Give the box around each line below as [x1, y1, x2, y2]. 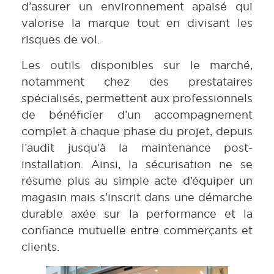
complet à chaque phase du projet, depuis [21, 124, 253, 138]
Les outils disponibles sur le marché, [21, 57, 253, 72]
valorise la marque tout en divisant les [21, 16, 253, 31]
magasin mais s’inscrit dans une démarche [21, 190, 253, 204]
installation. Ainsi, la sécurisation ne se [21, 157, 253, 171]
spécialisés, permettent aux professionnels [21, 91, 253, 105]
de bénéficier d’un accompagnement [21, 107, 253, 122]
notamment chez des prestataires [21, 74, 253, 89]
